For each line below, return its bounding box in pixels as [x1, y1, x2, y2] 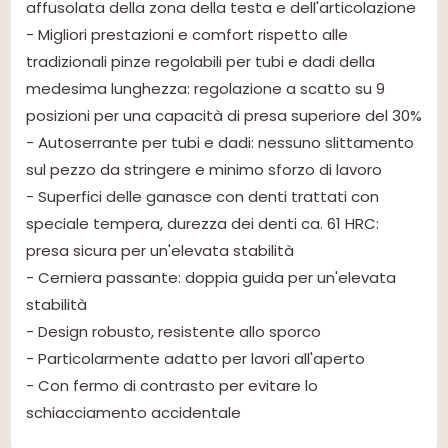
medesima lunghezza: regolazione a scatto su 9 [26, 78, 385, 100]
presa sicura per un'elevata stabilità [26, 240, 294, 262]
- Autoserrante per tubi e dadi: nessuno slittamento [26, 132, 414, 154]
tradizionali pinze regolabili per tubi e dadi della [26, 51, 375, 73]
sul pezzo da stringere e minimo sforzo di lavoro [26, 159, 382, 181]
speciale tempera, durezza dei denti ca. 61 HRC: [26, 213, 379, 235]
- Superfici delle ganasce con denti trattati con [26, 186, 379, 208]
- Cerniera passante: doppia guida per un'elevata [26, 267, 396, 289]
